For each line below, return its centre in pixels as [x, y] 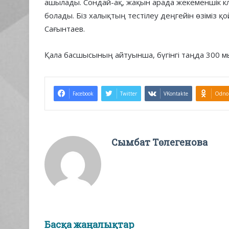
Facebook [83, 94]
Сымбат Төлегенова [159, 142]
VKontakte [176, 94]
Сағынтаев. [65, 29]
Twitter [129, 94]
